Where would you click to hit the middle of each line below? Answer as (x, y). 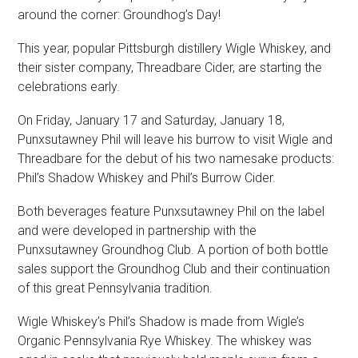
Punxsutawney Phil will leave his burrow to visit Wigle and (175, 139)
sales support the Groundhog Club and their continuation (174, 268)
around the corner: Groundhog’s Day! (119, 14)
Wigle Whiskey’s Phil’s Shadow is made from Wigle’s (161, 321)
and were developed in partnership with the (137, 230)
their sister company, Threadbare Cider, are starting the (170, 67)
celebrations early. (69, 86)
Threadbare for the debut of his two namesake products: (176, 158)
